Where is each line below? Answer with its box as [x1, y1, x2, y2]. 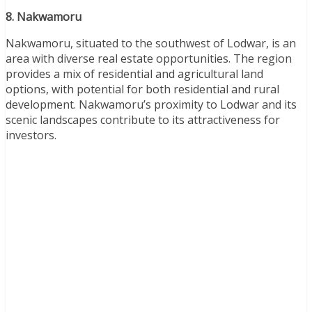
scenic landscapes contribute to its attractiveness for [6, 111, 280, 127]
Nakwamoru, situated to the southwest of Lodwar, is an [6, 35, 296, 51]
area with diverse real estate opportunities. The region [6, 50, 292, 66]
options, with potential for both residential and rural [6, 81, 279, 97]
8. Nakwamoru [6, 8, 81, 24]
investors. [6, 127, 56, 143]
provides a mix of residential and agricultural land [6, 65, 263, 81]
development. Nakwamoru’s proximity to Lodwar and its [6, 96, 297, 112]
